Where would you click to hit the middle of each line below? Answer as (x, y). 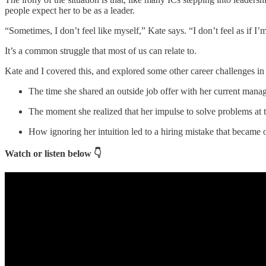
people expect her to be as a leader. (70, 10)
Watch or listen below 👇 (53, 153)
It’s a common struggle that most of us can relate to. (101, 50)
